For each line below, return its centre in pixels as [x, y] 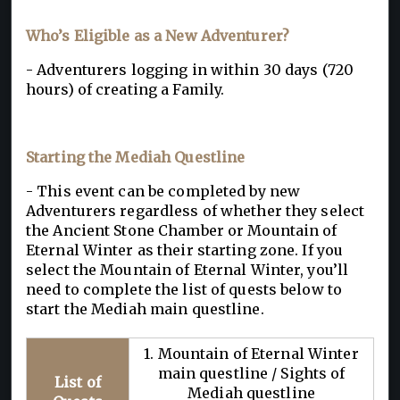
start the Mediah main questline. [145, 309]
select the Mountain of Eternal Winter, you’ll [187, 270]
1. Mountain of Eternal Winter [251, 354]
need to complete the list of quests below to [184, 290]
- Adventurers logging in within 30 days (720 [190, 70]
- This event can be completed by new [163, 192]
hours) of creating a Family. [125, 90]
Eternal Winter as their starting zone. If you [185, 250]
